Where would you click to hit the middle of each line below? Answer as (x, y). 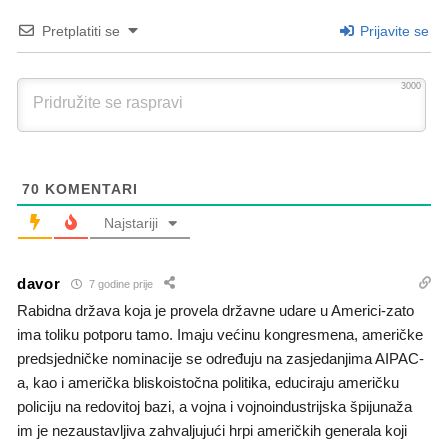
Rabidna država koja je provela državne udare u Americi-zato (215, 311)
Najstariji (130, 223)
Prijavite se (392, 31)
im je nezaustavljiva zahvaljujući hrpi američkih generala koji (212, 431)
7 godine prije (119, 283)
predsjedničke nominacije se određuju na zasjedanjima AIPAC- (220, 359)
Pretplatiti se (81, 31)
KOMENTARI (89, 189)
